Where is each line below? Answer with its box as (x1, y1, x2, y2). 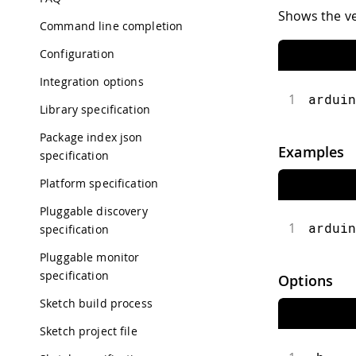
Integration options (40, 74, 144, 89)
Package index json (40, 130, 143, 145)
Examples (278, 141, 345, 161)
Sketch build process (40, 296, 153, 311)
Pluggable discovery (40, 203, 148, 219)
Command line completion (40, 18, 184, 33)
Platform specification (40, 176, 159, 191)
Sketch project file (40, 323, 137, 339)
